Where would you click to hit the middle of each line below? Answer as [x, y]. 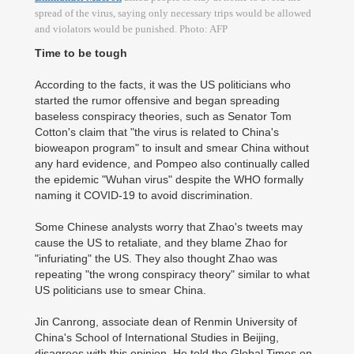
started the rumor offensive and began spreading [157, 100]
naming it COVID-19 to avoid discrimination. [147, 195]
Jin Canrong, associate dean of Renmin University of [166, 322]
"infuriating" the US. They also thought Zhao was [156, 258]
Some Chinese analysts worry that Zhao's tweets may [169, 227]
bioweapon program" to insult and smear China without [172, 148]
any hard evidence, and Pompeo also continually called [172, 164]
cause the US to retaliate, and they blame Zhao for [161, 243]
